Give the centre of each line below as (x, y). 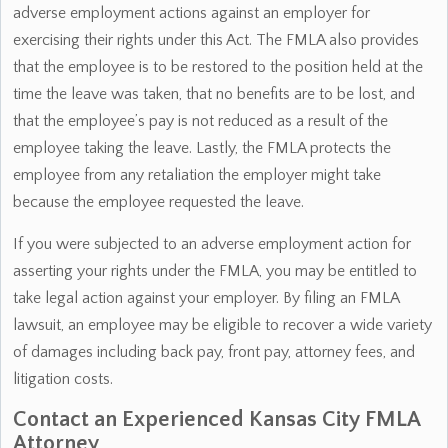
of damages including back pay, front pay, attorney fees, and (214, 352)
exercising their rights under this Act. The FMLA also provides (216, 40)
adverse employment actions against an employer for (191, 13)
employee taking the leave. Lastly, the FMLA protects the (202, 148)
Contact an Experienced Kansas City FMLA (216, 419)
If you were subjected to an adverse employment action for (212, 244)
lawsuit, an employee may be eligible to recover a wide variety (222, 325)
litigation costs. (63, 379)
